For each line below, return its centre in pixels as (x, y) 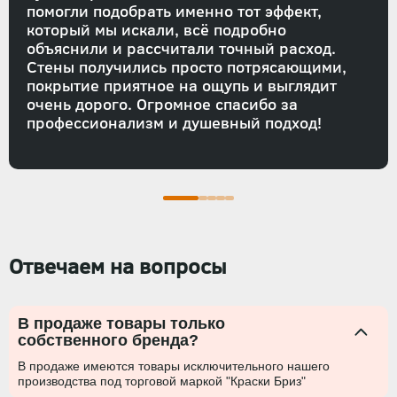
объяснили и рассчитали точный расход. (181, 48)
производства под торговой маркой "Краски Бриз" (162, 381)
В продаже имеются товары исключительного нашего (174, 366)
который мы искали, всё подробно (156, 29)
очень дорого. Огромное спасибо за (162, 104)
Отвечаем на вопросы (118, 265)
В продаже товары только (121, 323)
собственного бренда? (108, 340)
